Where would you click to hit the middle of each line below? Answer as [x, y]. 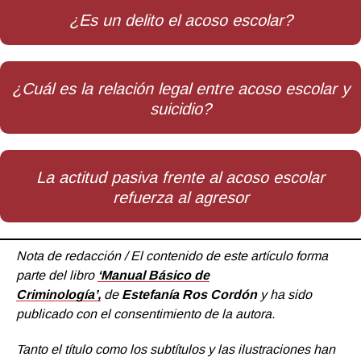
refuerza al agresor [180, 197]
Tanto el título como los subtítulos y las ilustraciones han [176, 349]
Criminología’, [58, 294]
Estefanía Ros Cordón [189, 294]
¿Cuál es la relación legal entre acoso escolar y [180, 88]
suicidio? [180, 108]
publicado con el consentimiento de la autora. [145, 313]
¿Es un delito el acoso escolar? [180, 20]
